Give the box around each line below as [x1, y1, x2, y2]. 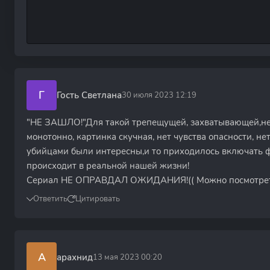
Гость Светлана [57, 89, 122, 101]
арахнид [57, 251, 93, 263]
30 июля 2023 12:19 [122, 89, 196, 101]
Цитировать [75, 193, 120, 204]
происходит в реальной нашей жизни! [27, 160, 189, 172]
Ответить [33, 193, 67, 204]
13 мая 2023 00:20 [93, 251, 162, 263]
